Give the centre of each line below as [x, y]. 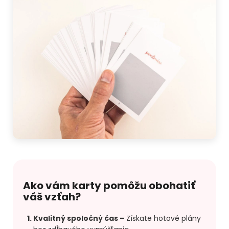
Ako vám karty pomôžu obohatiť [109, 186]
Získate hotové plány [164, 219]
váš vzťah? [52, 197]
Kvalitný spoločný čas [76, 219]
